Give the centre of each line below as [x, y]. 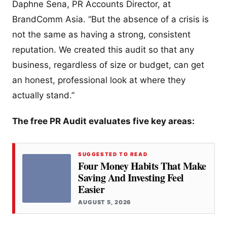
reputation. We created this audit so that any [103, 49]
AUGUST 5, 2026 [105, 202]
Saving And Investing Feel [131, 177]
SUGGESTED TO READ [113, 154]
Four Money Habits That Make [142, 166]
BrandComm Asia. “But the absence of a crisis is [110, 19]
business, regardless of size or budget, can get [108, 65]
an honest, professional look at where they [99, 80]
